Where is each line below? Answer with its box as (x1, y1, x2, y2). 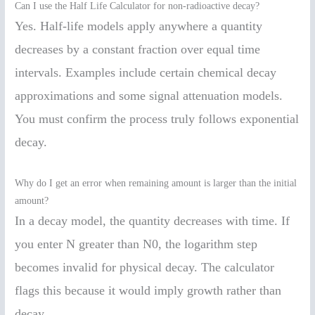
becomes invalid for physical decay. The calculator (15, 260, 275, 275)
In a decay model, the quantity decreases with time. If (15, 214, 290, 229)
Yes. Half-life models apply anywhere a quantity (15, 19, 263, 34)
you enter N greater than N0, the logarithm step (15, 237, 258, 252)
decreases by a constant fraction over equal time (15, 42, 261, 57)
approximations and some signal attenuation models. (15, 89, 283, 103)
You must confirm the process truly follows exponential (15, 112, 300, 127)
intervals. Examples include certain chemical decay (15, 65, 277, 80)
